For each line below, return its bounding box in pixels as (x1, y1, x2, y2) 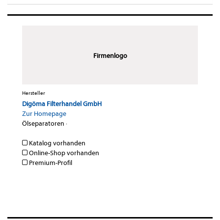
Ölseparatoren (22, 119, 64, 128)
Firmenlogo (93, 52, 127, 60)
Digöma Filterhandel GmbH (22, 100, 102, 109)
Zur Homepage (22, 110, 66, 118)
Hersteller (22, 90, 45, 97)
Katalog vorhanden (27, 139, 85, 148)
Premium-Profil (27, 159, 72, 167)
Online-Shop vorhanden (27, 149, 99, 158)
